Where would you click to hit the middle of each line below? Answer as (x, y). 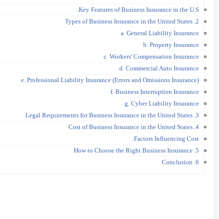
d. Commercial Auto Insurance (159, 68)
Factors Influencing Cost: (166, 138)
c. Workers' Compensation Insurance (151, 56)
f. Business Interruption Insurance (155, 91)
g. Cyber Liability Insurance (162, 103)
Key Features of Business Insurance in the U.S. (139, 9)
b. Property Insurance (171, 44)
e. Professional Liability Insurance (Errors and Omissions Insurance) (110, 80)
